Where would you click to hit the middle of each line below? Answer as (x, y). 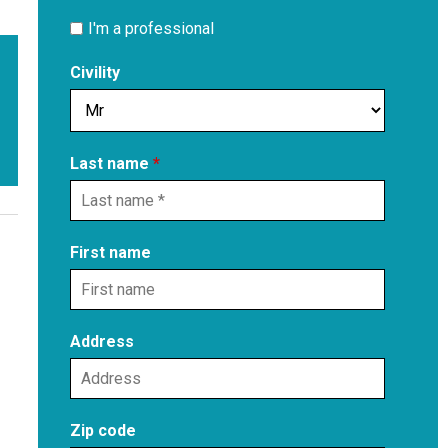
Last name (111, 163)
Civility (95, 72)
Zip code (103, 430)
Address (102, 341)
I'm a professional (151, 28)
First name (110, 252)
